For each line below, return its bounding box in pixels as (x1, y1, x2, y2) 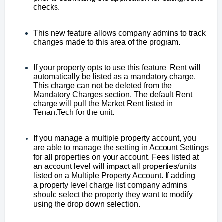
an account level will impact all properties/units (33, 162, 196, 170)
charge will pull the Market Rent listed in (33, 99, 173, 108)
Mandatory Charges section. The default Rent (33, 90, 192, 99)
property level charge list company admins (38, 180, 187, 189)
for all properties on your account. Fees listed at (33, 152, 199, 161)
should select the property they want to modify (33, 190, 193, 199)
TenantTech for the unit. (33, 108, 118, 116)
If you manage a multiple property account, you (33, 133, 196, 142)
